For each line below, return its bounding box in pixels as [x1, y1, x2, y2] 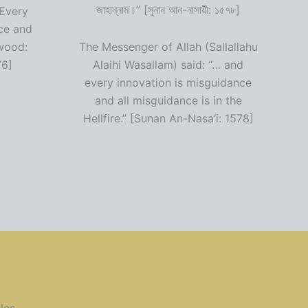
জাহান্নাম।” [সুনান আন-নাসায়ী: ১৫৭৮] [96, 3, 241, 17]
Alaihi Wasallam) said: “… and [93, 58, 244, 72]
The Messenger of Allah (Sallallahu [78, 40, 258, 54]
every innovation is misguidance [85, 76, 252, 90]
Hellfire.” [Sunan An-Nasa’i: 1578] [82, 111, 254, 126]
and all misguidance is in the [94, 93, 242, 108]
